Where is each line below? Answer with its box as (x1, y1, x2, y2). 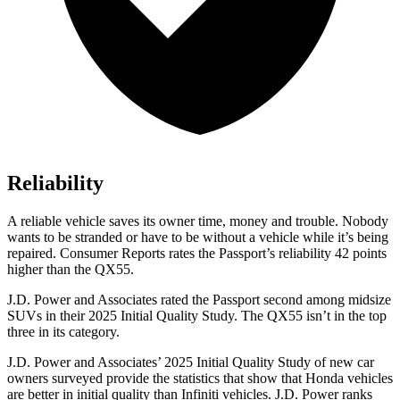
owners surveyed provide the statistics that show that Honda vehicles (7, 371, 393, 387)
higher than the (7, 262, 95, 278)
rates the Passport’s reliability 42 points (165, 246, 387, 262)
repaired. (7, 246, 60, 262)
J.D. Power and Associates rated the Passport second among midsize (7, 292, 391, 308)
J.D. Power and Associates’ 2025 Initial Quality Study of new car (7, 354, 374, 371)
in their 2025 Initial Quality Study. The (42, 308, 267, 324)
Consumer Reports (60, 246, 165, 262)
